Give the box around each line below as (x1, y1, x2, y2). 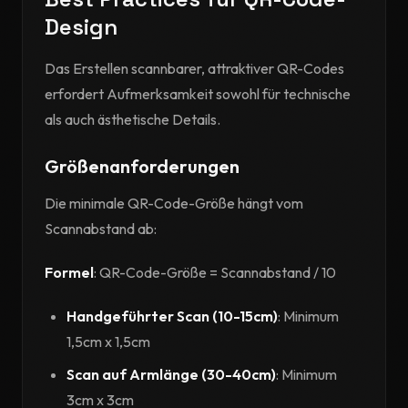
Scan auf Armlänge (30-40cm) (66, 365, 276, 384)
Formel (45, 263, 94, 282)
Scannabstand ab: (45, 219, 157, 239)
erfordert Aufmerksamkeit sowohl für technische (45, 85, 351, 104)
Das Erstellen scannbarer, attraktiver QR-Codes (45, 59, 344, 78)
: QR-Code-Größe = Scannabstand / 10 (94, 263, 336, 282)
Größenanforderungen (45, 155, 240, 178)
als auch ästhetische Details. (45, 110, 220, 129)
